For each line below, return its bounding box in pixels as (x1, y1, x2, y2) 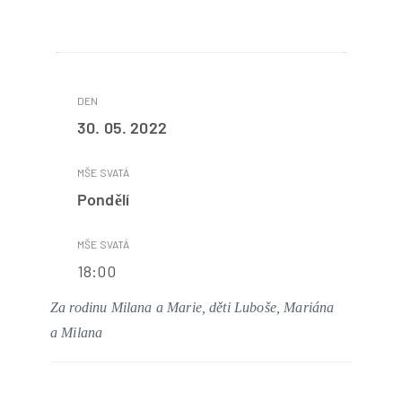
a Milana (50, 325, 103, 340)
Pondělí (77, 189, 130, 209)
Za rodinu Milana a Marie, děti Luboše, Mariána (50, 300, 335, 315)
